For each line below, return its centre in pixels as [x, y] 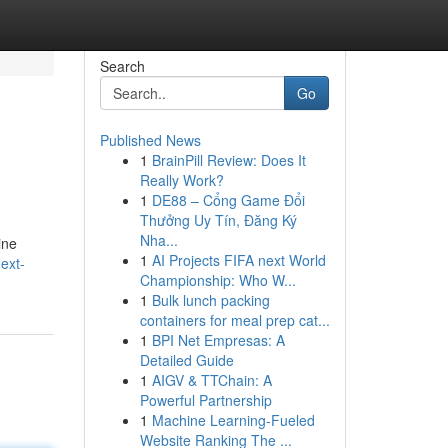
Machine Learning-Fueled [233, 420]
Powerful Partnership [205, 400]
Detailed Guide [186, 360]
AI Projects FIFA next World [238, 260]
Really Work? [181, 180]
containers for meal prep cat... [234, 320]
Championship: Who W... [217, 280]
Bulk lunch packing [210, 300]
